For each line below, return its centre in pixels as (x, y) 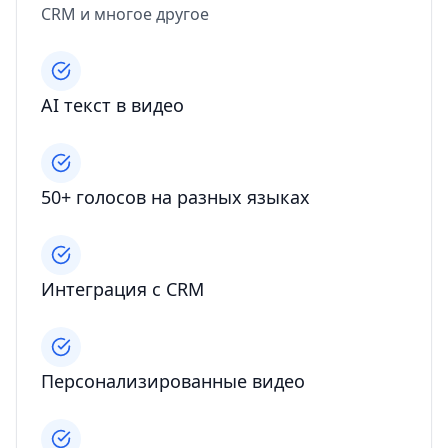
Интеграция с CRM (122, 289)
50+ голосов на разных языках (175, 197)
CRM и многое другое (125, 14)
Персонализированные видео (173, 381)
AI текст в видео (112, 105)
